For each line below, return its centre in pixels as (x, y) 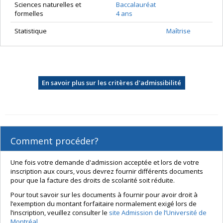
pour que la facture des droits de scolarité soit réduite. (93, 180)
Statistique (31, 31)
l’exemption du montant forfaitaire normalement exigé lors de (104, 203)
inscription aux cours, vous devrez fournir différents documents (107, 171)
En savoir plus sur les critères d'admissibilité (111, 83)
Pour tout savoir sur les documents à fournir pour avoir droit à (104, 194)
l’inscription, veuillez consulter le (60, 212)
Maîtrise (178, 31)
